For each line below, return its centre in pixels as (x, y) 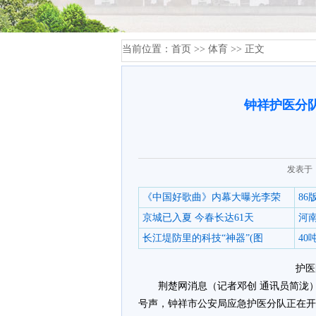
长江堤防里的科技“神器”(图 (203, 238)
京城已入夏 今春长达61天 (198, 218)
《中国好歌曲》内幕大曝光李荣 (212, 197)
